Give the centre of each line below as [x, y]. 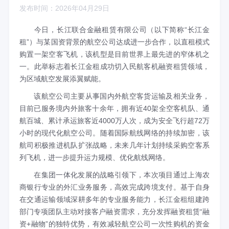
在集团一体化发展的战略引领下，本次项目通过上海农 [122, 175]
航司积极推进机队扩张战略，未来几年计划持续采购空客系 [114, 145]
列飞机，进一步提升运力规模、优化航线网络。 [95, 157]
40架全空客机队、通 [177, 108]
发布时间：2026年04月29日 [64, 8]
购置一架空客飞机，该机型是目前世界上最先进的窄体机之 [114, 54]
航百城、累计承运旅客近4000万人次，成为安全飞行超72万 [114, 120]
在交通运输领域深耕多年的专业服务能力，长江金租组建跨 [114, 199]
